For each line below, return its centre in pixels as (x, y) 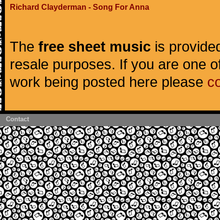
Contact (17, 119)
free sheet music (95, 46)
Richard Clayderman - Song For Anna (80, 7)
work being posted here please (109, 82)
